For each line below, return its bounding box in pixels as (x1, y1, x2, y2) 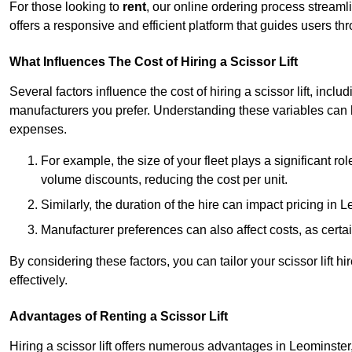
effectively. (9, 273, 68, 288)
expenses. (9, 123, 67, 137)
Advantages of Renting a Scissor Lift (9, 310, 228, 324)
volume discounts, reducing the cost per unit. (41, 173, 288, 187)
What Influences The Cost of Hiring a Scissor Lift (9, 55, 298, 69)
